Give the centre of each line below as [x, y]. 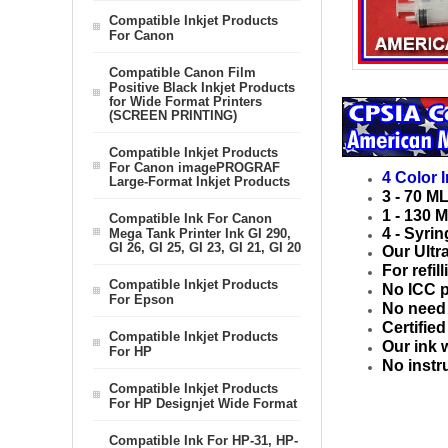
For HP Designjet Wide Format [203, 403]
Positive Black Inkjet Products [202, 87]
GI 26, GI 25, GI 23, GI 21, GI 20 [205, 247]
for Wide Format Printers [185, 101]
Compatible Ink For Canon [190, 218]
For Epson [141, 299]
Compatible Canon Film [182, 72]
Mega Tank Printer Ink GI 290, [200, 233]
